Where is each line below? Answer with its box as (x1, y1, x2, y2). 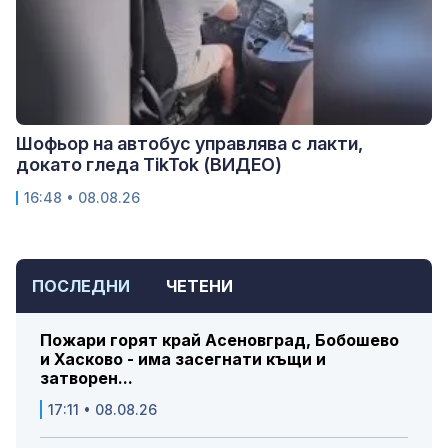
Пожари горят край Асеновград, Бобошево (40, 330, 399, 351)
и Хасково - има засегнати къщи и (40, 349, 326, 370)
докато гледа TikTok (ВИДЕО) (16, 154, 282, 176)
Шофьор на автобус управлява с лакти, (16, 133, 363, 155)
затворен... (40, 368, 133, 389)
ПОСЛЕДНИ (32, 276, 130, 297)
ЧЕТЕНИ (166, 276, 233, 297)
